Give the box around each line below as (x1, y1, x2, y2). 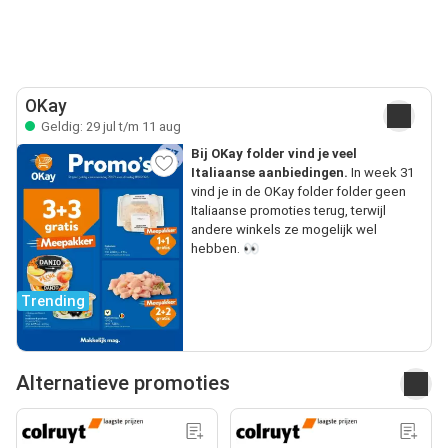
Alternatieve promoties (16, 371, 230, 396)
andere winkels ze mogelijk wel (190, 221, 377, 237)
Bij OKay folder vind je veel (190, 145, 357, 161)
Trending (21, 291, 85, 310)
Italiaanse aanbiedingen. (190, 164, 348, 180)
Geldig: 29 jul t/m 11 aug (38, 118, 181, 134)
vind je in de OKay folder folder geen (190, 183, 406, 199)
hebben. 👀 (190, 240, 259, 256)
